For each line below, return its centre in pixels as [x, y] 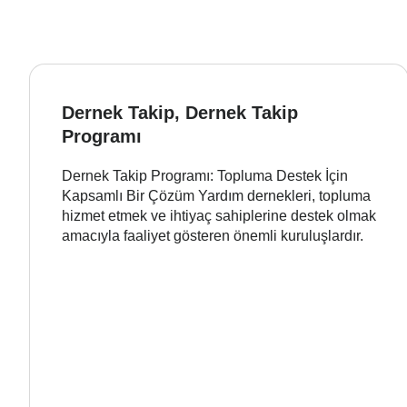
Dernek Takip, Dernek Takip [180, 112]
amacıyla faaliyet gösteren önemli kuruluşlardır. [213, 235]
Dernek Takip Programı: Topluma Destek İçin [205, 175]
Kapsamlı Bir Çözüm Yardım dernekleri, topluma [216, 195]
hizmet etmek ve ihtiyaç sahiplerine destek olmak [219, 215]
